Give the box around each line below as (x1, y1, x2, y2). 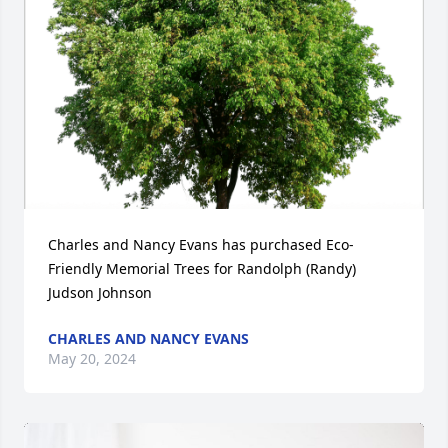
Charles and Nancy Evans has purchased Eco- (48, 234, 354, 254)
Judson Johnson (48, 282, 152, 302)
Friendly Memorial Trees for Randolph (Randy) (48, 258, 356, 278)
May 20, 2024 (48, 348, 136, 368)
